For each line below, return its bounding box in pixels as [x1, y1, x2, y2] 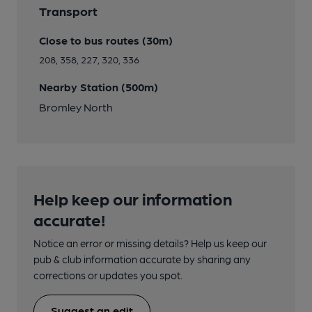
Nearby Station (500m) [39, 79, 158, 93]
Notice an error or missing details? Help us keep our [33, 236, 267, 249]
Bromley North [39, 100, 113, 114]
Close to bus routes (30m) [39, 33, 173, 47]
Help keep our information [33, 187, 232, 208]
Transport [39, 3, 97, 18]
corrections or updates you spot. [33, 268, 182, 281]
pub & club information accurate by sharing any [33, 252, 251, 265]
